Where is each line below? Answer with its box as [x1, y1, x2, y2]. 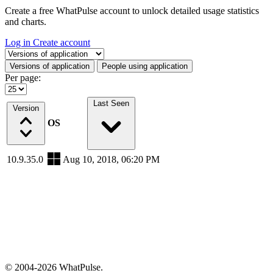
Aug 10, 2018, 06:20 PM [63, 154, 160, 165]
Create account [33, 37, 90, 48]
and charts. [5, 16, 46, 27]
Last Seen [93, 99, 129, 108]
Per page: [5, 73, 41, 83]
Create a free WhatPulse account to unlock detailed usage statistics [5, 5, 259, 16]
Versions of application [10, 62, 90, 71]
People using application [102, 62, 188, 71]
